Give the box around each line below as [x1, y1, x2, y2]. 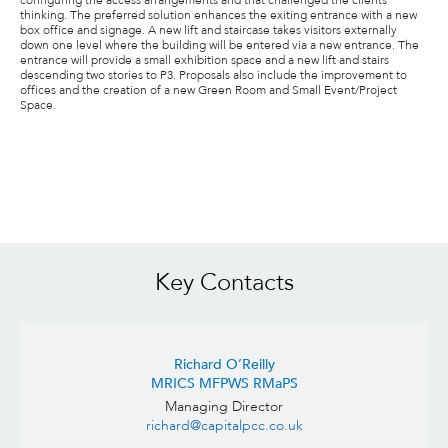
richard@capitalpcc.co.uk [145, 416, 303, 435]
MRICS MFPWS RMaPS [150, 374, 298, 393]
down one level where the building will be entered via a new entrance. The [20, 37, 419, 53]
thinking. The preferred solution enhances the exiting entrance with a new [20, 7, 417, 23]
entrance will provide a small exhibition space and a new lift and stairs [20, 52, 389, 68]
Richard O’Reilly [173, 355, 275, 374]
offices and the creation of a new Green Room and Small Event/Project [20, 82, 397, 98]
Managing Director [165, 397, 283, 416]
